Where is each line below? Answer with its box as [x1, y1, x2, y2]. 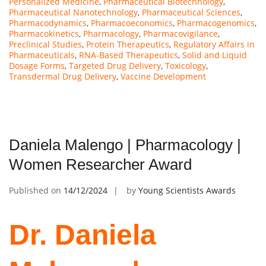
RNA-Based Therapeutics [79, 49, 178, 61]
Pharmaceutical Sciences [142, 6, 240, 18]
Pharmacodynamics [9, 17, 87, 28]
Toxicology [165, 59, 206, 71]
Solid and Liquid [182, 49, 247, 61]
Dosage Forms [9, 59, 65, 71]
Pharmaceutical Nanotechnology [9, 6, 138, 18]
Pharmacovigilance [143, 27, 218, 39]
